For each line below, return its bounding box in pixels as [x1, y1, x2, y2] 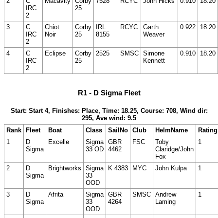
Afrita [48, 191, 63, 199]
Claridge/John [155, 145, 194, 153]
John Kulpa [155, 164, 187, 172]
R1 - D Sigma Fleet [77, 88, 141, 97]
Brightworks [48, 164, 81, 172]
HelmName [155, 127, 188, 134]
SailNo [108, 127, 128, 134]
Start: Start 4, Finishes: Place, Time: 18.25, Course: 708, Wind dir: [10, 107, 208, 115]
